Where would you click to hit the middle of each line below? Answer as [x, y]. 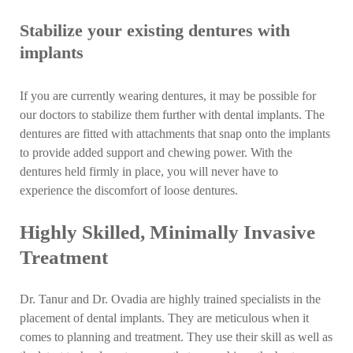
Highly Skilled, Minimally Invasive [168, 232]
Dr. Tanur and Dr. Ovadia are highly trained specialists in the [171, 300]
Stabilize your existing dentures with [155, 30]
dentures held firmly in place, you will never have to [149, 171]
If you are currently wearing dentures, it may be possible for [168, 96]
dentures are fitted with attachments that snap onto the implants [175, 134]
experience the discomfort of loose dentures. [129, 190]
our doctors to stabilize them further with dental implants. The [173, 115]
